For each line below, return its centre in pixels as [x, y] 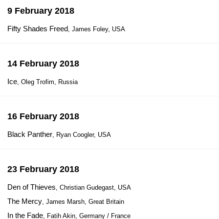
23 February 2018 [43, 169]
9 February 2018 [41, 11]
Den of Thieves [32, 187]
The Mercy [25, 201]
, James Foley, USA [97, 29]
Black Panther [30, 134]
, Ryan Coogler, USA [82, 135]
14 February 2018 [43, 64]
